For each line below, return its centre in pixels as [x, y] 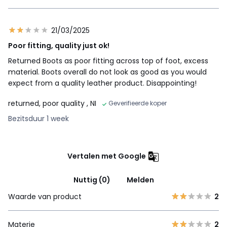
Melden [140, 180]
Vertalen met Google [107, 156]
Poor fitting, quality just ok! [59, 45]
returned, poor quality [47, 103]
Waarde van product [45, 196]
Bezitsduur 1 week [39, 118]
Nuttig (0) [92, 180]
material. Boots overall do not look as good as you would [107, 72]
